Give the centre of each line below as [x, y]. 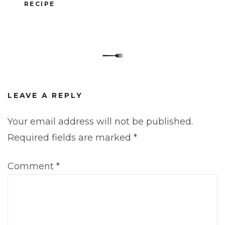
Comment [32, 166]
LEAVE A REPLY [45, 95]
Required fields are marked [71, 137]
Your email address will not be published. [100, 121]
